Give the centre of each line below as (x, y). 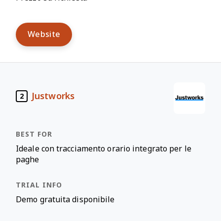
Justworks (53, 96)
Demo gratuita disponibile (65, 200)
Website (44, 34)
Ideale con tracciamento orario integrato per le (104, 149)
